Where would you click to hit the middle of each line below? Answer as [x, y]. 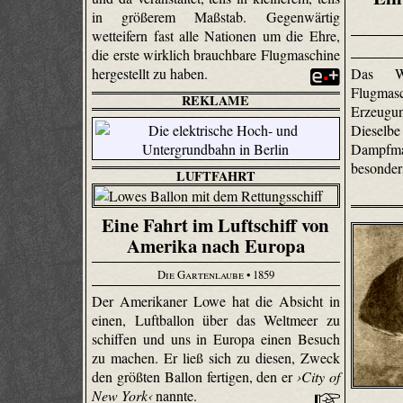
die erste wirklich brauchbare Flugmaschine [216, 54]
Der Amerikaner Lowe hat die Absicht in [216, 301]
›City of [318, 377]
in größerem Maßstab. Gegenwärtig [216, 16]
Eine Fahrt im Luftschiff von [216, 225]
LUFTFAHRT [215, 175]
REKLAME [216, 100]
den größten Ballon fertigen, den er [194, 377]
